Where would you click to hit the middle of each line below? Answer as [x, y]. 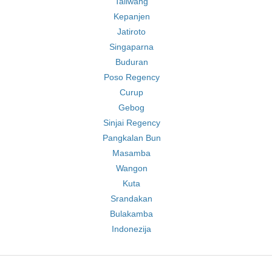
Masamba [131, 153]
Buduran [131, 62]
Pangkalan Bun [131, 138]
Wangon [131, 168]
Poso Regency [131, 77]
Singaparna [131, 47]
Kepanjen [131, 16]
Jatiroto [131, 32]
